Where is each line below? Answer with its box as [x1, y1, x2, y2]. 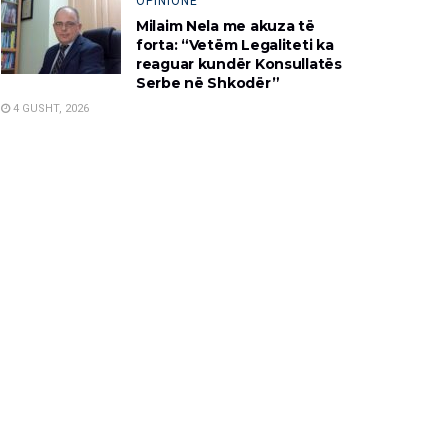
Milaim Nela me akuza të [136, 16, 315, 35]
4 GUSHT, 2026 [10, 101, 89, 115]
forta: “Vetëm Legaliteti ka [136, 35, 334, 54]
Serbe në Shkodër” [136, 73, 280, 92]
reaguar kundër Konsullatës [136, 54, 342, 73]
